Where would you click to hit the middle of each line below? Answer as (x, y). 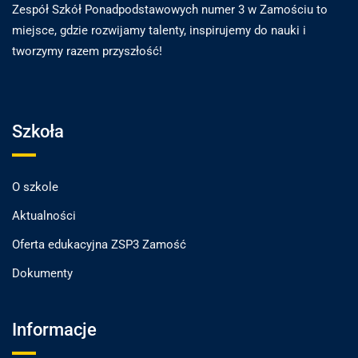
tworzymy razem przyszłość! (87, 52)
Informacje (54, 330)
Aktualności (44, 216)
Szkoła (38, 132)
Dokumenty (42, 274)
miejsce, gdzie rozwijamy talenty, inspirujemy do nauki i (159, 31)
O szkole (35, 187)
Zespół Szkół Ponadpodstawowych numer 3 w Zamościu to (170, 10)
